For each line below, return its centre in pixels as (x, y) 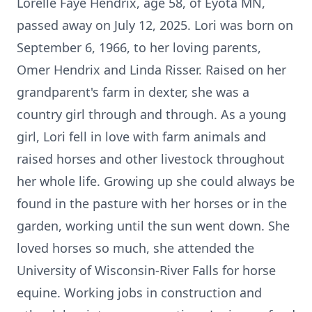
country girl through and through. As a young (151, 114)
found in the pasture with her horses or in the (152, 203)
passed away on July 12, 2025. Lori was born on (155, 25)
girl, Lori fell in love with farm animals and (141, 136)
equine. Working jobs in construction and (139, 292)
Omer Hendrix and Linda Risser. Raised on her (151, 70)
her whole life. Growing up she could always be (156, 181)
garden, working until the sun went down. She (153, 226)
